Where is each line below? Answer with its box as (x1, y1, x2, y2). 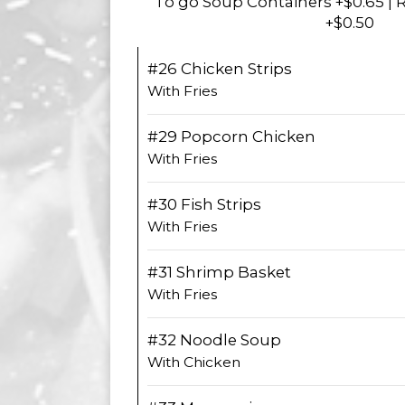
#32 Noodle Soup (147, 331, 281, 349)
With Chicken (147, 353, 240, 371)
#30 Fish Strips (147, 195, 261, 213)
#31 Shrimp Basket (147, 263, 291, 281)
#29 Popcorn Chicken (147, 127, 316, 146)
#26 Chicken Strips (147, 60, 292, 78)
